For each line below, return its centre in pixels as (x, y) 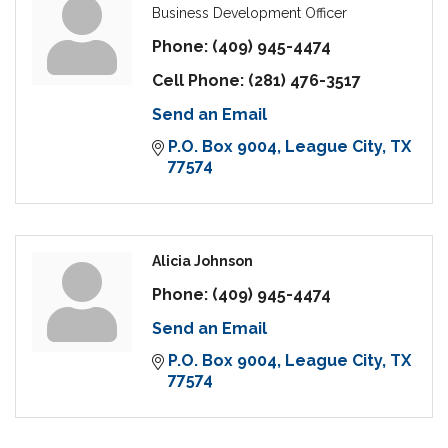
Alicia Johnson (202, 261)
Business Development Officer (249, 13)
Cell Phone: (198, 81)
